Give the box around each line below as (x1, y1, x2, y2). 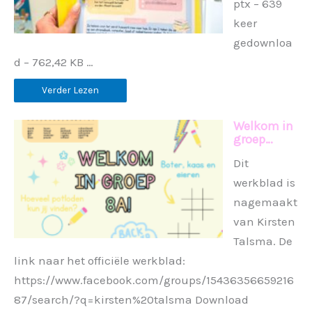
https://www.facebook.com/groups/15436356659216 (14, 272, 294, 287)
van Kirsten (233, 214, 295, 228)
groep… (233, 131, 273, 147)
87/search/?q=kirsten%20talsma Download (14, 292, 249, 306)
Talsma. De (233, 233, 292, 248)
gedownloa (233, 35, 292, 49)
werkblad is (233, 175, 295, 189)
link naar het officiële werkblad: (14, 253, 185, 267)
